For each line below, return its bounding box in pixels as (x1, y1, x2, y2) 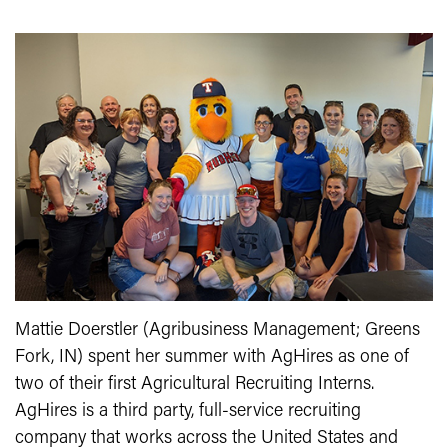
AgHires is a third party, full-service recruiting (15, 401, 361, 421)
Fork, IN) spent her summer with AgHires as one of (15, 347, 409, 367)
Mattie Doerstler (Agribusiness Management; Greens (15, 320, 420, 340)
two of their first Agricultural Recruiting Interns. (15, 374, 374, 394)
